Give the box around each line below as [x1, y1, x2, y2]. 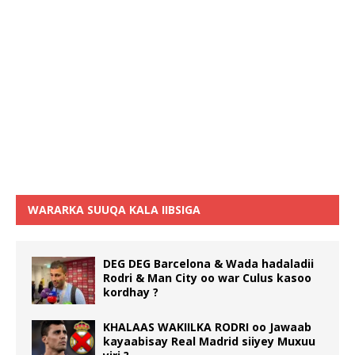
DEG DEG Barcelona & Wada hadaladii [103, 255, 314, 271]
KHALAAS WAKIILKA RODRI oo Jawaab [103, 319, 311, 334]
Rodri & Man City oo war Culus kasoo [103, 269, 311, 285]
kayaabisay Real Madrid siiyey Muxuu [103, 333, 315, 349]
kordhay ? [103, 284, 158, 300]
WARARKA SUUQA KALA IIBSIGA [28, 201, 200, 217]
